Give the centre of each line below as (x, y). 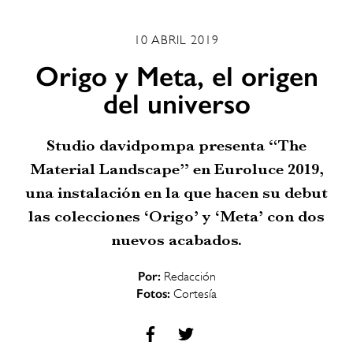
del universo (176, 104)
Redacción (188, 276)
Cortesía (193, 294)
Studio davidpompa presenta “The (176, 145)
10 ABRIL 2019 (176, 41)
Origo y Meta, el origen (176, 76)
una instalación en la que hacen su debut (176, 192)
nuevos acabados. (176, 240)
